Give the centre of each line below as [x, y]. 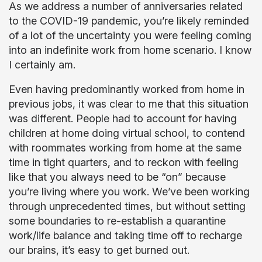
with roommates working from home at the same [125, 148]
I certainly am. [42, 65]
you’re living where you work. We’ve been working [129, 192]
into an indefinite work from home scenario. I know [130, 50]
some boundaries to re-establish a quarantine [117, 221]
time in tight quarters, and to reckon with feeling [124, 162]
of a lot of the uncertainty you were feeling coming [130, 35]
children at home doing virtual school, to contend [127, 133]
